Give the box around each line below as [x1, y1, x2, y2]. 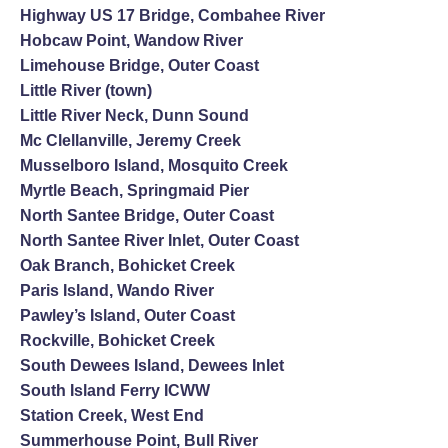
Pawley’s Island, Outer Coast [20, 306, 235, 324]
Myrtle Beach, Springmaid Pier [20, 181, 249, 199]
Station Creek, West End [20, 406, 204, 424]
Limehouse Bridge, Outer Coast [20, 56, 259, 74]
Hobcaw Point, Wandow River [20, 31, 243, 49]
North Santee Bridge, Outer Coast [20, 206, 274, 224]
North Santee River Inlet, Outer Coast [20, 231, 299, 249]
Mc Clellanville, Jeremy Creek [20, 131, 241, 149]
